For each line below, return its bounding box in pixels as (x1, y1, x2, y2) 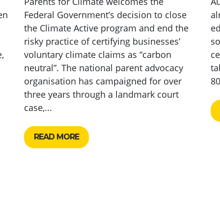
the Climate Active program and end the (24, 22, 189, 34)
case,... (24, 101, 52, 113)
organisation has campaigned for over (24, 75, 182, 87)
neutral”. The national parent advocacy (24, 61, 183, 74)
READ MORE (34, 132, 80, 142)
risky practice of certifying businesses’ (24, 35, 180, 47)
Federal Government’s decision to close (24, 8, 187, 21)
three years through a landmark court (24, 88, 179, 100)
